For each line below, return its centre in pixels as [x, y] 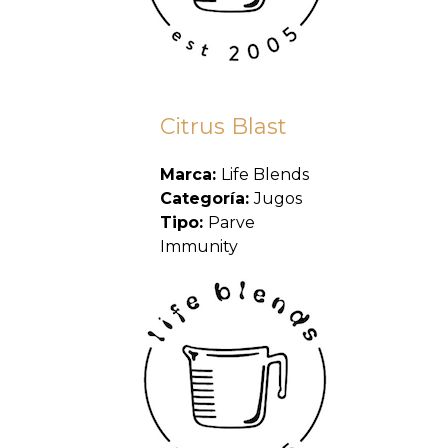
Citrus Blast [223, 127]
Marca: [190, 175]
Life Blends [264, 175]
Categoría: [206, 199]
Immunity [198, 247]
